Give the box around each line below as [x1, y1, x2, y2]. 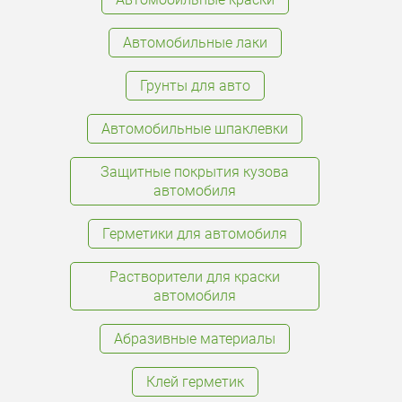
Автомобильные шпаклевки [101, 120, 288, 137]
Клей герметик [145, 373, 244, 390]
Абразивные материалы [114, 330, 275, 347]
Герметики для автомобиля [102, 225, 287, 242]
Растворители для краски [109, 268, 280, 285]
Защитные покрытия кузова [100, 163, 289, 180]
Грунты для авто [139, 77, 250, 94]
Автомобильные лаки [122, 34, 267, 51]
